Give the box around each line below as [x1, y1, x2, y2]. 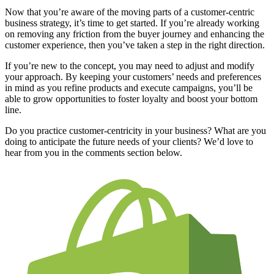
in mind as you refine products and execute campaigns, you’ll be [5, 82, 253, 93]
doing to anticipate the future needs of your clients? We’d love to [5, 136, 253, 147]
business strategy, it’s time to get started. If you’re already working [5, 17, 259, 28]
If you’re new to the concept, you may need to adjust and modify [5, 60, 254, 71]
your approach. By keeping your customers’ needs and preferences [5, 71, 261, 82]
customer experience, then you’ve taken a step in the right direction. [5, 39, 267, 50]
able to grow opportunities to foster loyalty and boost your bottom [5, 93, 257, 104]
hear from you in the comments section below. [5, 147, 185, 158]
